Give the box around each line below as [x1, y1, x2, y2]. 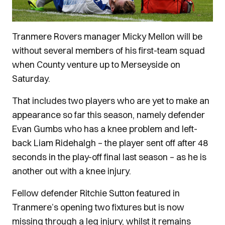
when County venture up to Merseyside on [12, 59, 180, 70]
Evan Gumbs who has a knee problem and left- [12, 123, 197, 135]
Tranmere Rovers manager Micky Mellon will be [12, 31, 202, 42]
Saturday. [12, 73, 50, 84]
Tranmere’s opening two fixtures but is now [12, 201, 184, 213]
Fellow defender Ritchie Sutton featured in [12, 187, 180, 199]
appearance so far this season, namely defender [12, 109, 205, 121]
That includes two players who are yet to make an [12, 95, 209, 106]
